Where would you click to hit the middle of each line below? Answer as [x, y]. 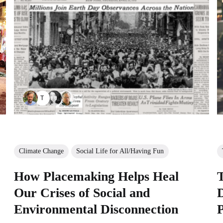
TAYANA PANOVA [76, 98]
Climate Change [41, 151]
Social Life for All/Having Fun [120, 151]
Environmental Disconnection [96, 209]
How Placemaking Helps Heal [96, 176]
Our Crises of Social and [82, 193]
